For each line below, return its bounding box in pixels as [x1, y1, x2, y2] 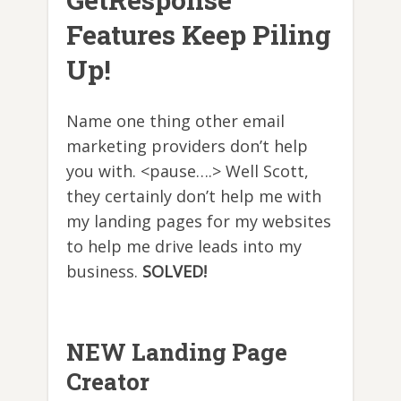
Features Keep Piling [66, 17, 331, 53]
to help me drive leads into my [66, 235, 302, 258]
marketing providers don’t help [66, 135, 308, 158]
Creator [66, 366, 149, 397]
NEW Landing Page [66, 337, 287, 368]
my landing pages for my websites [66, 210, 331, 233]
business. [66, 260, 142, 283]
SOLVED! [142, 260, 207, 283]
